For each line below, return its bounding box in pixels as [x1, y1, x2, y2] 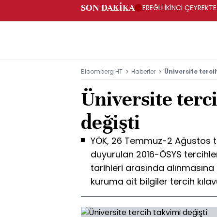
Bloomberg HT [81, 67, 123, 76]
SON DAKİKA [81, 2, 135, 13]
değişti [81, 110, 140, 135]
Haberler [131, 67, 155, 76]
